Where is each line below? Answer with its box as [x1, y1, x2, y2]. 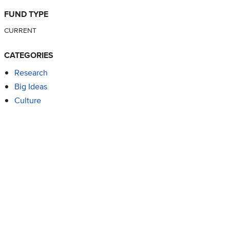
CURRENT [4, 25, 36, 36]
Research [14, 67, 48, 79]
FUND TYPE [4, 8, 48, 21]
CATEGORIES [4, 49, 53, 62]
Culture [14, 94, 41, 107]
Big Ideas [14, 81, 47, 93]
